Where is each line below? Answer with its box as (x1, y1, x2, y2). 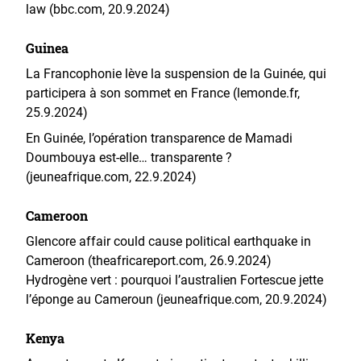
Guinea (26, 39, 68, 56)
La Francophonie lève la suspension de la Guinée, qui (26, 66, 326, 81)
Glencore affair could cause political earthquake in (26, 234, 311, 249)
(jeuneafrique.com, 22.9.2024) (26, 169, 197, 185)
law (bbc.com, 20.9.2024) (26, 2, 170, 17)
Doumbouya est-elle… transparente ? (26, 150, 232, 165)
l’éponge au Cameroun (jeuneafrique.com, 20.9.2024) (26, 292, 327, 307)
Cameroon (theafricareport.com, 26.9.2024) (26, 253, 272, 268)
